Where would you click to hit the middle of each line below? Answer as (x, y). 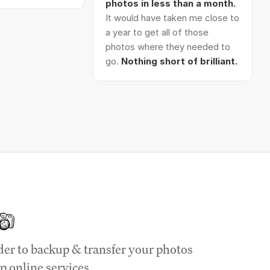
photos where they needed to (168, 47)
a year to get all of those (157, 32)
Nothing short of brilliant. (179, 61)
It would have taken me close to (172, 18)
